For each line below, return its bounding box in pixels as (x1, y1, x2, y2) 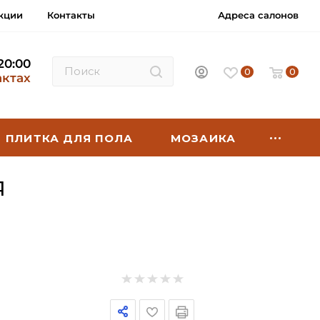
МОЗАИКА (170, 131, 236, 145)
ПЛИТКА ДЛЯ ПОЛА (6, 131, 133, 145)
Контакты (47, 9, 95, 21)
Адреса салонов (218, 9, 299, 21)
